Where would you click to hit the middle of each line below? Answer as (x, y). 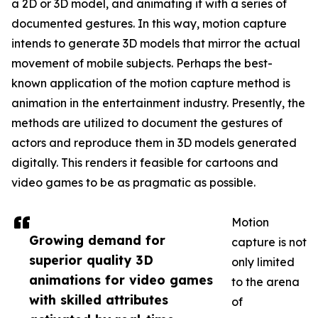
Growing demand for (97, 240)
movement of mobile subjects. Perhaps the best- (142, 64)
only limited (263, 262)
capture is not (269, 242)
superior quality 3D (91, 260)
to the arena (265, 282)
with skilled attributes (99, 300)
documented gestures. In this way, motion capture (149, 24)
